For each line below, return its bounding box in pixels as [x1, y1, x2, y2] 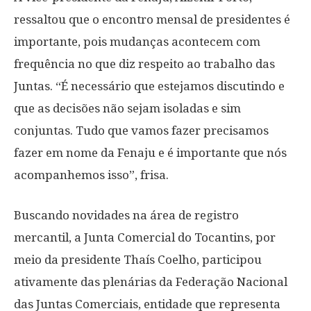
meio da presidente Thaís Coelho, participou [14, 253, 262, 267]
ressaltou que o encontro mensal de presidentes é [14, 12, 290, 26]
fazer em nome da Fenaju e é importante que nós [14, 146, 287, 160]
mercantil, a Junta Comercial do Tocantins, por [14, 230, 276, 244]
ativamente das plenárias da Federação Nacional [14, 275, 287, 289]
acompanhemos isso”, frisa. [14, 168, 169, 182]
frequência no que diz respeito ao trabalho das [14, 57, 275, 71]
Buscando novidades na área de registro [14, 208, 239, 222]
